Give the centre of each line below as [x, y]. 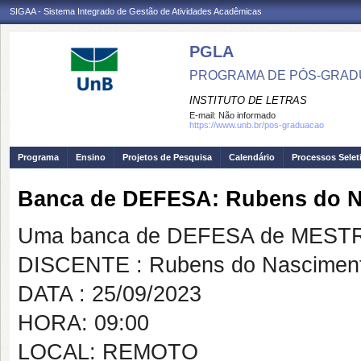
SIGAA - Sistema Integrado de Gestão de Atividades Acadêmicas [136, 11]
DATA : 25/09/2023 [110, 294]
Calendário [252, 157]
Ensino [91, 157]
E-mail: [204, 115]
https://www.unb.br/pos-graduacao [257, 125]
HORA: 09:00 [83, 323]
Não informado [247, 115]
